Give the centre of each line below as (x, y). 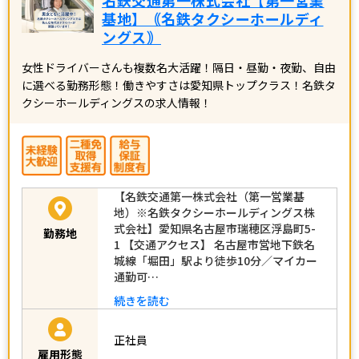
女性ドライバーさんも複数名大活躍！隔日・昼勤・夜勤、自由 (179, 67)
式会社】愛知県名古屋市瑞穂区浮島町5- (215, 228)
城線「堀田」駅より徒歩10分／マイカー (216, 260)
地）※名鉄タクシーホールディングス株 (214, 212)
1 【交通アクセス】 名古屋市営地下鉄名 (214, 244)
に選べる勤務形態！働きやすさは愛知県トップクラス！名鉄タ (179, 85)
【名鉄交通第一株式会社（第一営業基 (209, 196)
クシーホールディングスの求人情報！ (117, 102)
